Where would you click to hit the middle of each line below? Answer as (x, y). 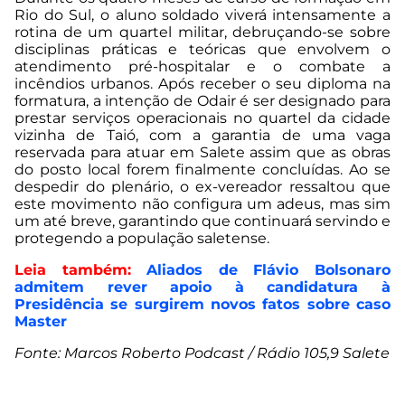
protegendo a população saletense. (142, 239)
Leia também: (73, 270)
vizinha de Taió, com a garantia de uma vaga (202, 136)
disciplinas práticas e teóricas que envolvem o (202, 50)
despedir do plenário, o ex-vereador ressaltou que (202, 187)
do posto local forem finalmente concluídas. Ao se (202, 170)
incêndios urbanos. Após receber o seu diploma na (202, 84)
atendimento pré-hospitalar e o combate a (202, 67)
